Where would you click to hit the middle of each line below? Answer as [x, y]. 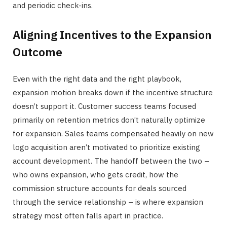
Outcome [37, 52]
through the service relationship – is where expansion [108, 202]
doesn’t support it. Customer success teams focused [104, 106]
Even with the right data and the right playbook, [97, 79]
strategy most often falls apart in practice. [88, 216]
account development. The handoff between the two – [111, 161]
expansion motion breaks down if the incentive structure [113, 93]
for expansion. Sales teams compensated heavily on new [113, 134]
